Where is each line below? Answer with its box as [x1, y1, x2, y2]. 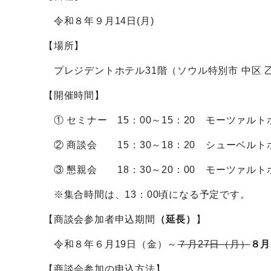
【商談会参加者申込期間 [44, 214, 155, 224]
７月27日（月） [177, 239, 250, 249]
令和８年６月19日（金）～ [44, 239, 178, 249]
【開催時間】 [44, 90, 105, 100]
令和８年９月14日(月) [44, 16, 157, 26]
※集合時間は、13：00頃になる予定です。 [44, 189, 250, 200]
